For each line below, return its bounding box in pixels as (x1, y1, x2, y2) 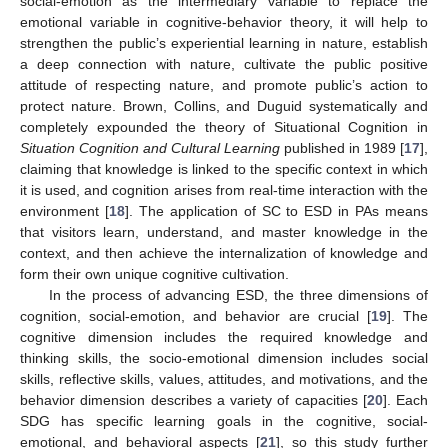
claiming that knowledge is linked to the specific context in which (20, 160, 428, 177)
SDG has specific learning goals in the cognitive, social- (20, 412, 428, 429)
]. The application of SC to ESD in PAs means (124, 202, 429, 219)
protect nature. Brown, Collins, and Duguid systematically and (20, 97, 428, 114)
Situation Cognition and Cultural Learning (20, 139, 280, 156)
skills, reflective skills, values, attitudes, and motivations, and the (20, 370, 428, 387)
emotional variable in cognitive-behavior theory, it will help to (20, 13, 428, 30)
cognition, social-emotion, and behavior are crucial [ (20, 307, 371, 324)
